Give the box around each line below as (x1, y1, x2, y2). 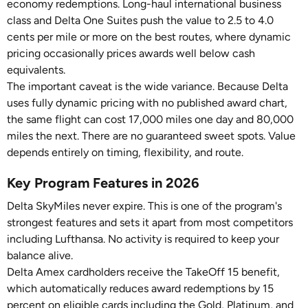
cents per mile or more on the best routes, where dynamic (7, 30, 291, 43)
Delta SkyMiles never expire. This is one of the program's (7, 199, 282, 212)
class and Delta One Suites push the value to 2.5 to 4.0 (7, 14, 274, 27)
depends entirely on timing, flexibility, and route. (7, 146, 243, 159)
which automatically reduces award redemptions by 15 (7, 282, 274, 295)
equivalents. (7, 63, 65, 76)
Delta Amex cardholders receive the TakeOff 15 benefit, (7, 265, 280, 278)
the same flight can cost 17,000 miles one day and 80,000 (7, 113, 294, 126)
